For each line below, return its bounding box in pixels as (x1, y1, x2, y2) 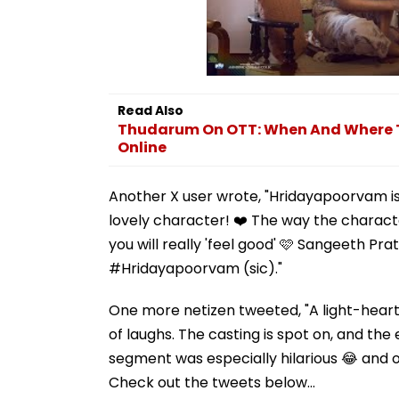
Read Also (118, 101, 183, 119)
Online (118, 136, 167, 158)
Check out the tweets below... (109, 371, 315, 393)
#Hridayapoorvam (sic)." (109, 257, 282, 279)
